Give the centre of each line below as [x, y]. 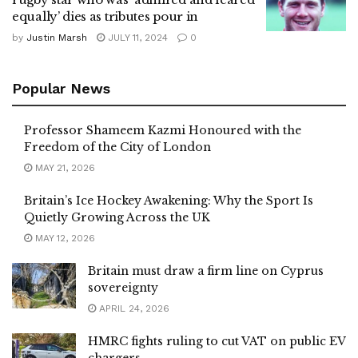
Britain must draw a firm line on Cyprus [206, 270]
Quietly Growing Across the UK [117, 217]
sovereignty [123, 287]
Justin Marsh [57, 37]
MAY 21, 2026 [64, 167]
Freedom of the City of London [117, 147]
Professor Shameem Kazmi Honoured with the [163, 130]
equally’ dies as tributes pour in [105, 16]
